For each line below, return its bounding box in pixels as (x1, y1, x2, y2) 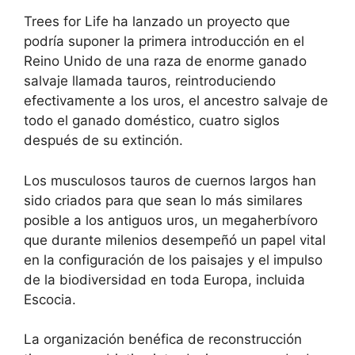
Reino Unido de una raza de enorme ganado (24, 53, 307, 70)
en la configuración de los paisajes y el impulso (24, 251, 323, 268)
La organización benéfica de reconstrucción (24, 331, 302, 348)
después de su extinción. (24, 132, 183, 149)
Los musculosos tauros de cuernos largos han (24, 172, 316, 189)
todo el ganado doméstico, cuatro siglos (24, 113, 280, 129)
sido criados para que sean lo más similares (24, 192, 303, 208)
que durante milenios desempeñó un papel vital (24, 231, 326, 248)
